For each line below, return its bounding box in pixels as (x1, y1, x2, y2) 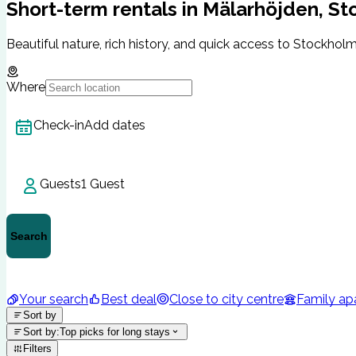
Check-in (33, 117, 84, 133)
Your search (19, 291, 88, 307)
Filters (23, 342, 52, 354)
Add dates (84, 117, 145, 133)
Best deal (101, 291, 157, 307)
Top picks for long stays (60, 325, 171, 338)
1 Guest (81, 176, 125, 192)
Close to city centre (169, 291, 284, 307)
